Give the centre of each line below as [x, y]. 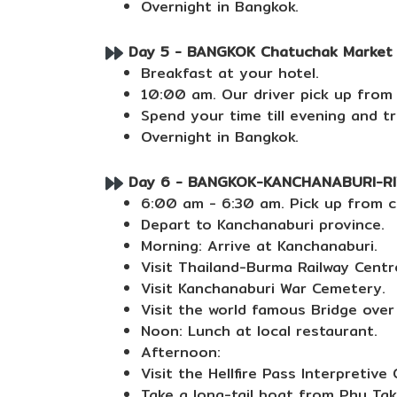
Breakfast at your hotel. [230, 73]
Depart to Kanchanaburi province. [263, 225]
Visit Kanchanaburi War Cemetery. [263, 288]
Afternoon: [181, 352]
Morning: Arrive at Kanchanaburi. [259, 246]
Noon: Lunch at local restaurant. [259, 331]
